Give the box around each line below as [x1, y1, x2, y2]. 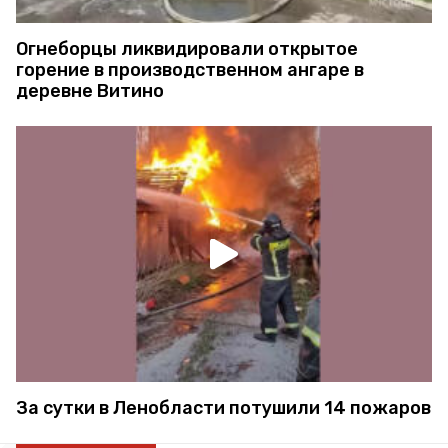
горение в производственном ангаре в [16, 58, 364, 81]
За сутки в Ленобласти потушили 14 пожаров [16, 397, 431, 420]
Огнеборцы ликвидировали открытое [16, 37, 358, 60]
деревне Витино [16, 79, 164, 102]
